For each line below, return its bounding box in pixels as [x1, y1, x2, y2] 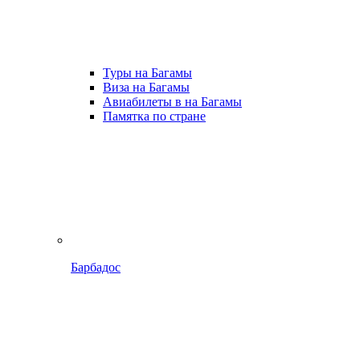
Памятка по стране [103, 109, 206, 123]
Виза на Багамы [103, 80, 190, 94]
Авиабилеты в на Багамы [103, 95, 242, 108]
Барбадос [71, 260, 121, 274]
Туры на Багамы [103, 66, 192, 80]
